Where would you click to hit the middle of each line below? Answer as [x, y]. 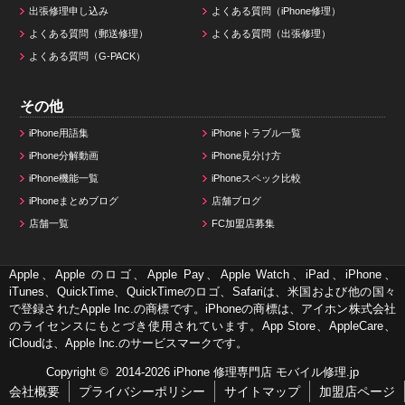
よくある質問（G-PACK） [88, 56]
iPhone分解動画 [64, 155]
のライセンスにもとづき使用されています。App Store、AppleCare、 [202, 325]
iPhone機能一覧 [64, 178]
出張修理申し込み [69, 10]
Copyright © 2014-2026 [110, 372]
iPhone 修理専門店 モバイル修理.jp [266, 372]
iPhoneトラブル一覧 [256, 132]
